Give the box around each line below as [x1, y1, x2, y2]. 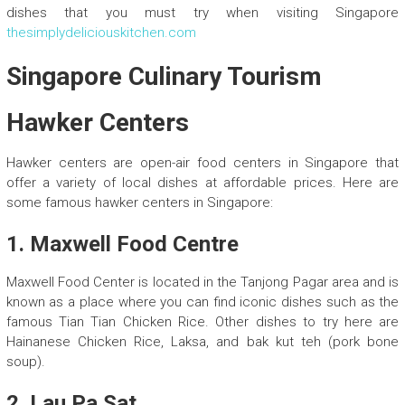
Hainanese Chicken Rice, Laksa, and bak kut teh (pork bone [5, 334, 400, 351]
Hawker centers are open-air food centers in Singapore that [5, 155, 400, 172]
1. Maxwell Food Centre [5, 231, 239, 258]
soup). [5, 353, 45, 371]
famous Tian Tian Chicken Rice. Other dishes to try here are [5, 314, 400, 331]
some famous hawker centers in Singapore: [5, 194, 273, 212]
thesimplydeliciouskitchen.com [5, 24, 196, 42]
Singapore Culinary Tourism [5, 61, 322, 92]
